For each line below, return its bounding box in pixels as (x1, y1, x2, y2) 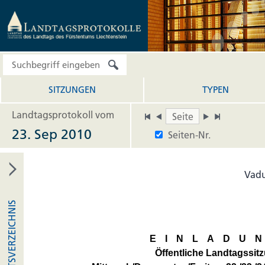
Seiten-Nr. (167, 128, 211, 141)
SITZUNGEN (49, 84, 96, 95)
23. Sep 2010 (12, 126, 92, 143)
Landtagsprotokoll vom (12, 109, 114, 121)
